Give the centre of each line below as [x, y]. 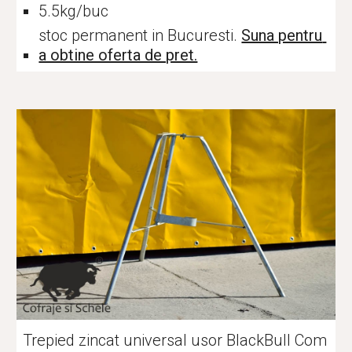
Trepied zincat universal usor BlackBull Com [175, 341]
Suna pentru [282, 35]
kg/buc [84, 11]
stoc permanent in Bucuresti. [140, 35]
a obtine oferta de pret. [118, 55]
